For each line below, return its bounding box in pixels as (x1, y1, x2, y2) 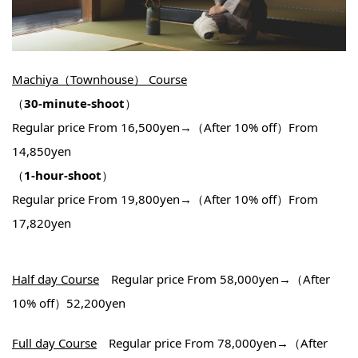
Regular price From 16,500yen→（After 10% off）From (12, 119, 318, 136)
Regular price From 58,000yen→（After (99, 271, 330, 288)
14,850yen (12, 143, 71, 160)
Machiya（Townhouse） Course (12, 71, 187, 88)
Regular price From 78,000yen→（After (97, 335, 328, 352)
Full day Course (12, 335, 97, 352)
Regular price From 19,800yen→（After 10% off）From (12, 191, 318, 208)
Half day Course (12, 271, 99, 288)
